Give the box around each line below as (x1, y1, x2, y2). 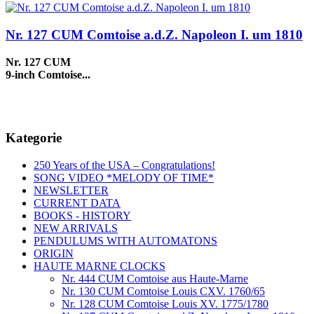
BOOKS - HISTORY (34, 210, 131, 222)
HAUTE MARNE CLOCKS (34, 260, 165, 273)
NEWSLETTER (34, 184, 109, 197)
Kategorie (6, 130, 62, 146)
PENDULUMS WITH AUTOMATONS (34, 235, 217, 247)
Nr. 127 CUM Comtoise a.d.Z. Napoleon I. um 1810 (6, 27, 303, 42)
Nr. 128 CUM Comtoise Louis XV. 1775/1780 (62, 298, 268, 310)
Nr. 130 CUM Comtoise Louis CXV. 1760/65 (62, 285, 265, 298)
